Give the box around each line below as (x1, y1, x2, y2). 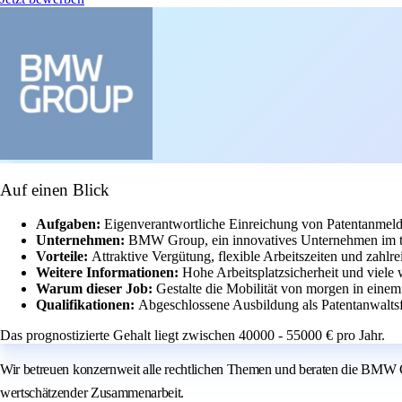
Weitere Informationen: (36, 265, 182, 281)
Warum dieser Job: (36, 281, 156, 297)
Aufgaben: (36, 216, 104, 232)
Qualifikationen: (36, 297, 138, 313)
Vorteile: (36, 249, 92, 265)
